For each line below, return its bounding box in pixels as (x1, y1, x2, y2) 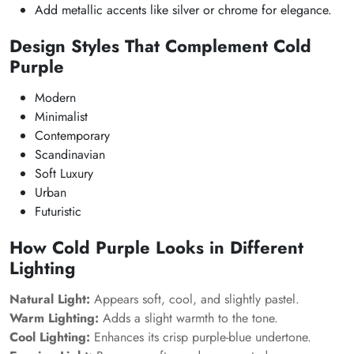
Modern (35, 88, 76, 107)
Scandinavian (35, 145, 105, 164)
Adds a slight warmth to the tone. (99, 309, 278, 327)
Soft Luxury (35, 164, 93, 183)
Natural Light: (9, 290, 90, 308)
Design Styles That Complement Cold (9, 33, 311, 58)
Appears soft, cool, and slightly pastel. (90, 290, 299, 308)
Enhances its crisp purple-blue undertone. (90, 328, 311, 346)
